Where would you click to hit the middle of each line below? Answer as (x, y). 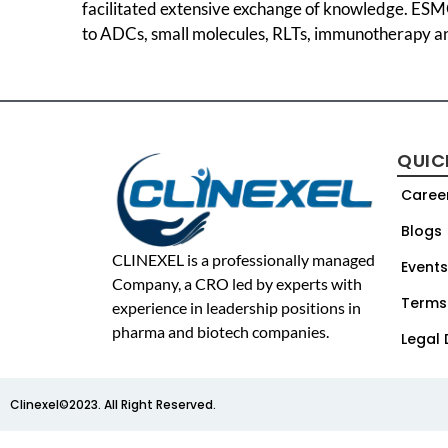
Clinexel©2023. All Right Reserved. (113, 404)
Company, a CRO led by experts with (237, 284)
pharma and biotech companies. (220, 332)
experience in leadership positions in (236, 308)
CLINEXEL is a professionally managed (243, 260)
